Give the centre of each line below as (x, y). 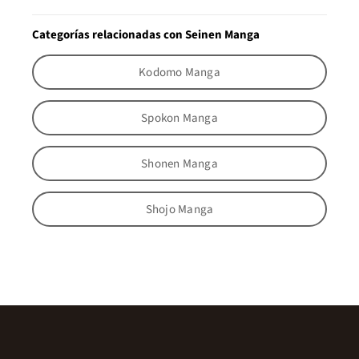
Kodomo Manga (179, 72)
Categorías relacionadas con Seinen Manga (146, 35)
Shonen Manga (179, 163)
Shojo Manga (179, 209)
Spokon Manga (179, 118)
